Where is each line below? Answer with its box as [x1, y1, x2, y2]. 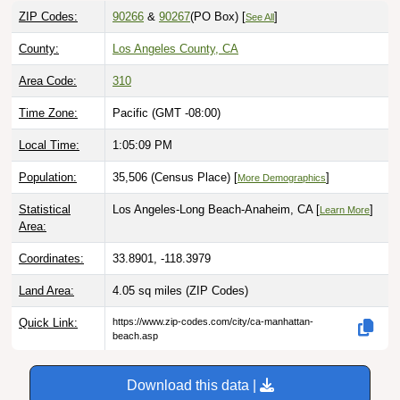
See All [246, 12, 274, 23]
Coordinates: [19, 252, 84, 266]
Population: [19, 171, 77, 185]
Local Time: [19, 138, 79, 153]
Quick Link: [19, 316, 78, 330]
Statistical [19, 203, 71, 217]
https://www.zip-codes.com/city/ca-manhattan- [112, 316, 313, 328]
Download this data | [126, 378, 260, 394]
